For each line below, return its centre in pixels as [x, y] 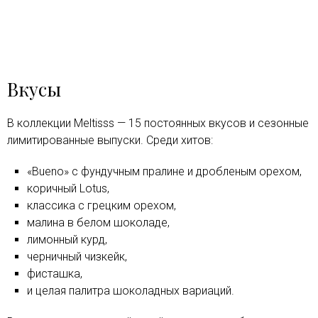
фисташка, [55, 273]
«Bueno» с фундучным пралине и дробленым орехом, [164, 171]
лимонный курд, [67, 239]
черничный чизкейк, [77, 256]
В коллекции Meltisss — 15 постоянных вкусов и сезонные [158, 123]
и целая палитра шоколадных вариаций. [131, 290]
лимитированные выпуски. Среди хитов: [110, 140]
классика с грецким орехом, [102, 205]
